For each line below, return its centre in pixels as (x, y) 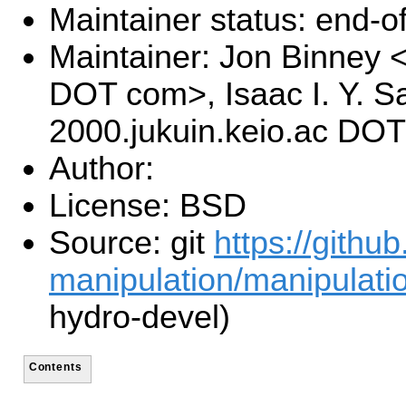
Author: (101, 169)
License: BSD (148, 206)
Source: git (131, 243)
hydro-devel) (140, 318)
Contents (55, 366)
